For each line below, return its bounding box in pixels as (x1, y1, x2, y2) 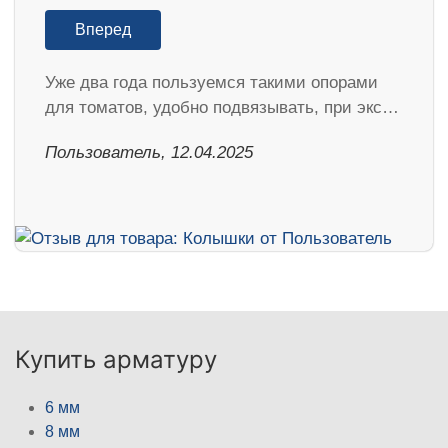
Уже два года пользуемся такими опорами (45, 72, 378, 92)
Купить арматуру (15, 344, 217, 374)
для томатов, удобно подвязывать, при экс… (45, 97, 399, 117)
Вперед (75, 20, 131, 38)
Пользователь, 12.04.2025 (45, 142, 253, 162)
